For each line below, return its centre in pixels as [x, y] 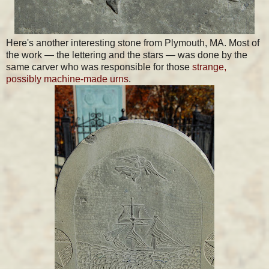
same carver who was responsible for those [99, 67]
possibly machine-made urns [67, 79]
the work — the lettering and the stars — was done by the [127, 55]
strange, [209, 67]
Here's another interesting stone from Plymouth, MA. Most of [133, 43]
